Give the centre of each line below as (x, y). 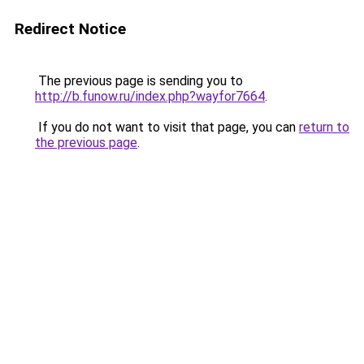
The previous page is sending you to (139, 81)
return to (324, 127)
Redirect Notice (70, 29)
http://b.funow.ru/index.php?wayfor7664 (150, 96)
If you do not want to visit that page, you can (167, 127)
